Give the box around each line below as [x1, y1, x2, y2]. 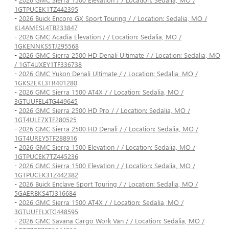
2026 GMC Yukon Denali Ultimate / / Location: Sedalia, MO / [19, 69, 198, 78]
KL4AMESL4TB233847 [14, 23, 78, 32]
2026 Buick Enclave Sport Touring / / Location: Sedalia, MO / [19, 179, 198, 189]
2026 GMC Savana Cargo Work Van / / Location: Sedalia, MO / [19, 216, 204, 225]
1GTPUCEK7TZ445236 [14, 152, 78, 161]
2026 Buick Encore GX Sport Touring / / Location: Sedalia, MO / [19, 14, 207, 23]
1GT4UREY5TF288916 [14, 133, 77, 143]
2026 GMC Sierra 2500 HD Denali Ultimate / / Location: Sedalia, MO [19, 51, 220, 60]
